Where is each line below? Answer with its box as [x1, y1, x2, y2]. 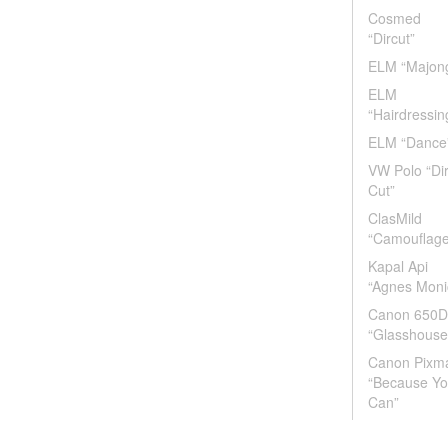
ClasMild [368, 208, 422, 228]
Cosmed [368, 8, 421, 28]
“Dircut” [368, 28, 415, 48]
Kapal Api [368, 256, 428, 276]
